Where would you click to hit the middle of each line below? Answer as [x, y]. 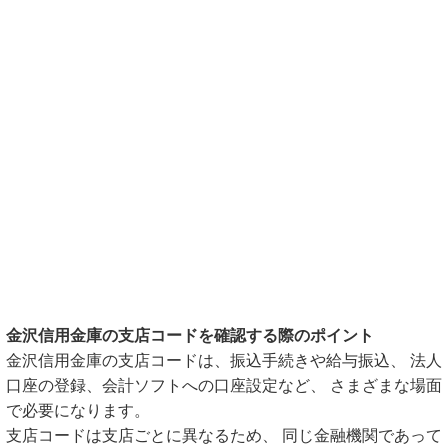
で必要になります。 [78, 410]
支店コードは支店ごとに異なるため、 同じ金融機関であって [224, 435]
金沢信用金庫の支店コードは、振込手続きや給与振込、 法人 [224, 360]
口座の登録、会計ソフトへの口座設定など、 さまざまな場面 [224, 385]
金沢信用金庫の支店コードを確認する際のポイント [190, 335]
